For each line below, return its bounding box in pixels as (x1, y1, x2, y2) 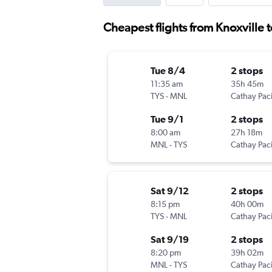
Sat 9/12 (151, 185, 189, 197)
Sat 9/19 (151, 234, 189, 245)
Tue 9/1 (151, 114, 183, 125)
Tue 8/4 (151, 65, 185, 76)
